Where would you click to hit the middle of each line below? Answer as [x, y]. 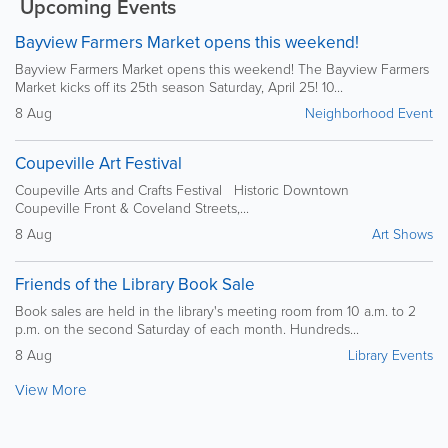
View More [51, 390]
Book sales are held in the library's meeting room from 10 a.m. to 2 [215, 311]
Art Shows [402, 234]
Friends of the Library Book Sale [135, 285]
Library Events [390, 355]
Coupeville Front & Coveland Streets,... [132, 208]
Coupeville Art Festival [98, 164]
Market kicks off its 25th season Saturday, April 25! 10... [179, 87]
